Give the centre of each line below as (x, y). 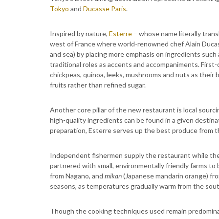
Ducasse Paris (105, 9)
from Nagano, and (77, 176)
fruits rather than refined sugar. (98, 85)
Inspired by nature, (79, 33)
